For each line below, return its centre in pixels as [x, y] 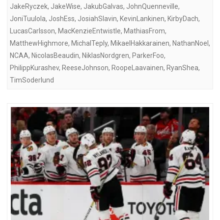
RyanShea [182, 68]
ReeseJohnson [85, 68]
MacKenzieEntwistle [89, 31]
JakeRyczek [29, 6]
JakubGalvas [103, 6]
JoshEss [62, 18]
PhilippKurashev [34, 68]
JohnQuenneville [152, 6]
